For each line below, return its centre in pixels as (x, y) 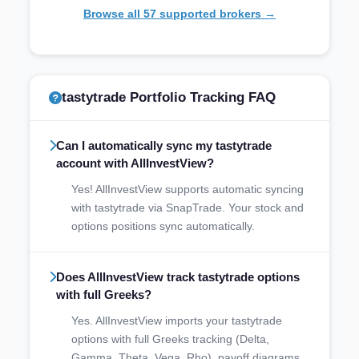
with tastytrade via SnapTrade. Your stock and (188, 207)
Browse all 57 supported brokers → (179, 13)
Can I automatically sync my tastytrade (164, 145)
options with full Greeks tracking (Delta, (170, 339)
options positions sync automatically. (163, 226)
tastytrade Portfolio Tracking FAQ (169, 97)
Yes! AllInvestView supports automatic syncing (188, 189)
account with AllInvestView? (135, 163)
